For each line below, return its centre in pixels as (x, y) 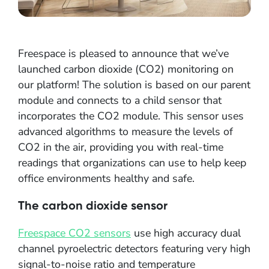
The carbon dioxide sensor (93, 206)
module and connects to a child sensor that (120, 100)
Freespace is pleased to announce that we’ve (123, 53)
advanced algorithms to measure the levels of (125, 131)
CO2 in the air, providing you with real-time (121, 147)
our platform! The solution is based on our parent (134, 84)
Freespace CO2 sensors (74, 233)
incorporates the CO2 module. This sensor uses (131, 116)
